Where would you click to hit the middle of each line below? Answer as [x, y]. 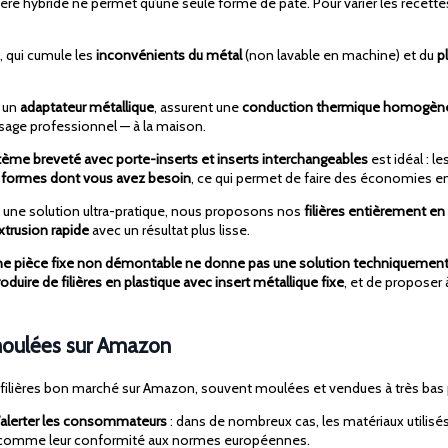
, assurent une [198, 107]
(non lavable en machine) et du [339, 55]
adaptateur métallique [87, 107]
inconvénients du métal [169, 55]
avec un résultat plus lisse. [169, 230]
